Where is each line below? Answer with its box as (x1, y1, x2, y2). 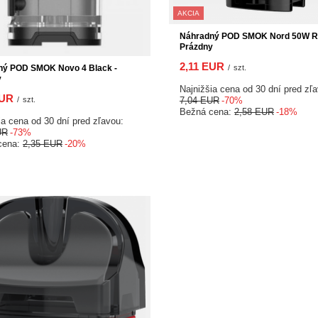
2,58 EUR (234, 106, 274, 117)
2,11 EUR (180, 60, 224, 72)
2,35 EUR (23, 138, 62, 149)
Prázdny (180, 41, 213, 52)
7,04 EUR (180, 94, 219, 106)
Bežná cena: (180, 106, 234, 117)
